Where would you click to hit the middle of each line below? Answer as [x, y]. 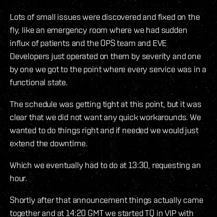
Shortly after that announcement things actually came [107, 200]
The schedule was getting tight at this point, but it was [106, 104]
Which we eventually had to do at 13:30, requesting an [105, 165]
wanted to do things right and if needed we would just [104, 130]
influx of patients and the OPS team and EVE [88, 43]
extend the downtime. [49, 143]
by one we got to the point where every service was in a [108, 69]
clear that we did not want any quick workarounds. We [105, 117]
